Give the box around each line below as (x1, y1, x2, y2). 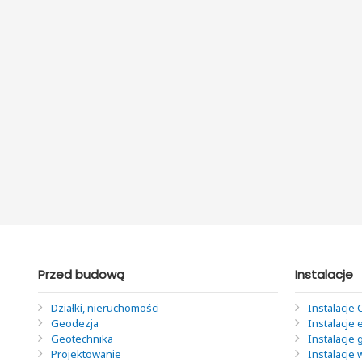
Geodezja (51, 315, 99, 330)
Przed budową (38, 265, 124, 283)
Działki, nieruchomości (51, 300, 159, 315)
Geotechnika (51, 330, 113, 346)
